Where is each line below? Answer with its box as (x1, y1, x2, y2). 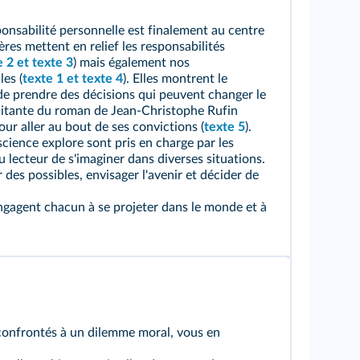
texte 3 (32, 56, 73, 69)
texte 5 (204, 121, 245, 133)
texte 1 (22, 72, 63, 85)
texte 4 (82, 72, 123, 85)
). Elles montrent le (123, 72, 227, 85)
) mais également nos (73, 56, 190, 69)
